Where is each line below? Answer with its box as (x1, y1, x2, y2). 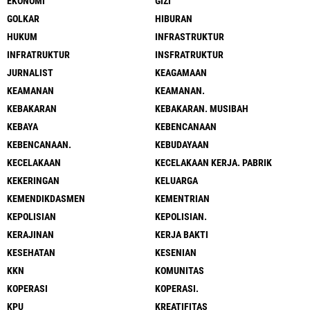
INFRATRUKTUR (7, 49, 70, 60)
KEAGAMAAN (155, 67, 207, 78)
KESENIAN (155, 247, 197, 258)
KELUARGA (155, 175, 198, 186)
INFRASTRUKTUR (155, 31, 224, 42)
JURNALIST (7, 67, 53, 78)
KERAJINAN (7, 229, 54, 240)
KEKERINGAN (7, 175, 60, 186)
